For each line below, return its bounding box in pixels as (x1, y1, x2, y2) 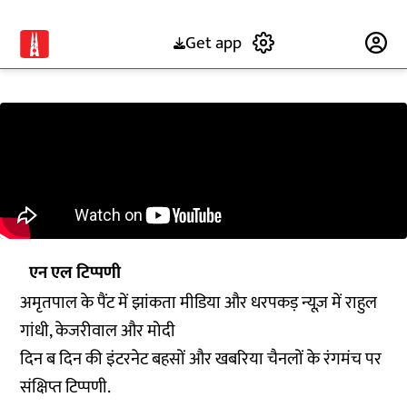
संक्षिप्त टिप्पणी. (20, 373, 112, 402)
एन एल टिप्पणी (29, 259, 122, 287)
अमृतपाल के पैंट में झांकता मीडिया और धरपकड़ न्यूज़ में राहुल (20, 289, 378, 317)
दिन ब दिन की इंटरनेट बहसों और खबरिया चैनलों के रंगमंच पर (20, 345, 382, 373)
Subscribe (284, 28, 356, 57)
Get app (184, 28, 242, 57)
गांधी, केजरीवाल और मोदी (20, 317, 176, 345)
